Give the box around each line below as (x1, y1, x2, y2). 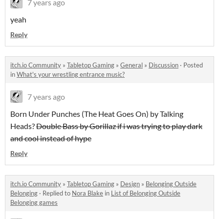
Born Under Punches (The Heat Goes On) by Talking (10, 109, 183, 118)
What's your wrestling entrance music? (17, 70, 125, 78)
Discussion (149, 61, 178, 69)
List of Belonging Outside (111, 189, 180, 197)
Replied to (43, 189, 72, 197)
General (120, 61, 143, 69)
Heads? (10, 121, 36, 131)
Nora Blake (72, 189, 103, 197)
